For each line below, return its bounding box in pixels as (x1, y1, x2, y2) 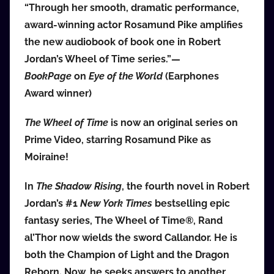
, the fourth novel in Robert (122, 180, 250, 193)
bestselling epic (152, 198, 230, 210)
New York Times (80, 198, 152, 210)
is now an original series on (108, 117, 238, 129)
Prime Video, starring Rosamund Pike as (24, 134, 211, 146)
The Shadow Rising (36, 180, 122, 193)
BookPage (24, 70, 72, 83)
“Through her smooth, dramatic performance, (24, 2, 239, 14)
